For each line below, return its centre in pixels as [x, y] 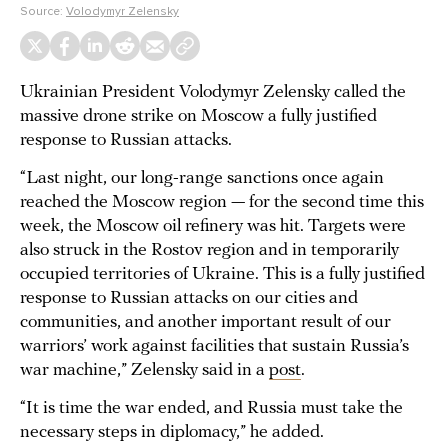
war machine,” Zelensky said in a [144, 370]
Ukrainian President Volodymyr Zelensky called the [213, 92]
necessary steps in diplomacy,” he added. [172, 432]
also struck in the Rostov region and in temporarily [209, 250]
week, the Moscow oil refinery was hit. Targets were [213, 226]
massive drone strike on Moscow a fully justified [198, 116]
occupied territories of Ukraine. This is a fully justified [222, 274]
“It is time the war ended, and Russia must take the [211, 408]
